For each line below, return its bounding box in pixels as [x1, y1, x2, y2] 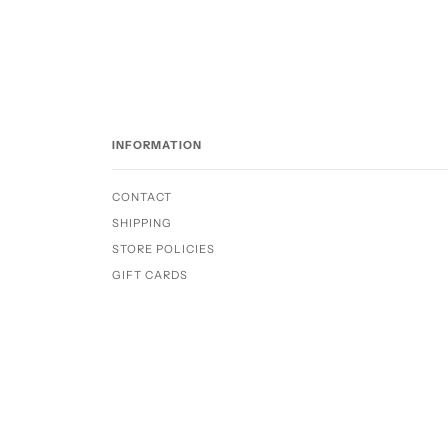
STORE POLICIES [112, 242, 215, 256]
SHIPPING [112, 216, 172, 230]
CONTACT [112, 190, 172, 204]
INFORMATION [112, 138, 202, 152]
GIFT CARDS [112, 268, 188, 282]
